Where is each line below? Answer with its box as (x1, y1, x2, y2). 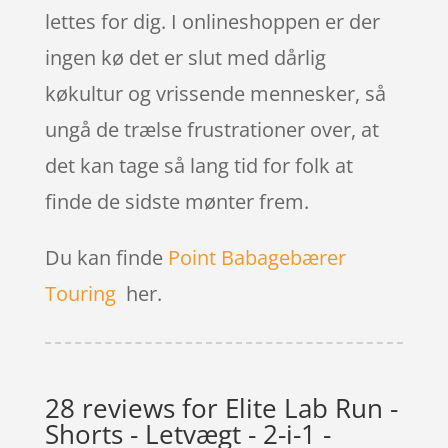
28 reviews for (44, 389, 225, 426)
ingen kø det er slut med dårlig (44, 43, 326, 71)
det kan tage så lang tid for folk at (44, 151, 353, 179)
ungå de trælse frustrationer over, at (44, 115, 379, 143)
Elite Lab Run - (224, 389, 398, 426)
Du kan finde (44, 243, 168, 271)
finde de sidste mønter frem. (44, 187, 309, 215)
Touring (44, 279, 116, 307)
